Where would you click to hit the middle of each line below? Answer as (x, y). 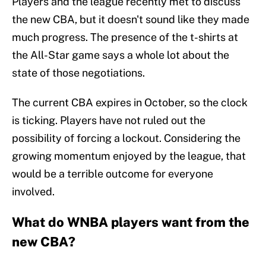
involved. (33, 192)
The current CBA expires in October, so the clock (130, 103)
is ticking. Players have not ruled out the (109, 121)
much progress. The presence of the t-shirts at (125, 37)
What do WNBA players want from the (131, 222)
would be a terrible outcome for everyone (113, 174)
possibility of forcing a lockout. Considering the (126, 138)
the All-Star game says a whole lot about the (121, 55)
